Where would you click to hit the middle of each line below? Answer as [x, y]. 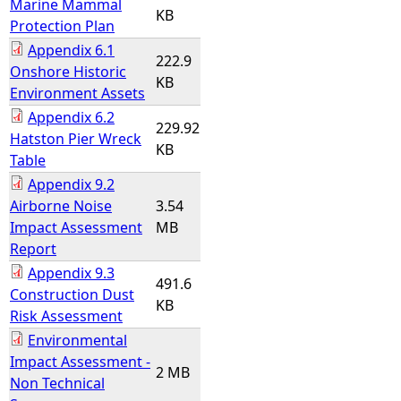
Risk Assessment [66, 316]
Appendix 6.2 [71, 117]
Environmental [77, 340]
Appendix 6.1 [71, 50]
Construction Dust [72, 294]
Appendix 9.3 [71, 273]
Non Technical [57, 383]
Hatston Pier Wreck [76, 139]
